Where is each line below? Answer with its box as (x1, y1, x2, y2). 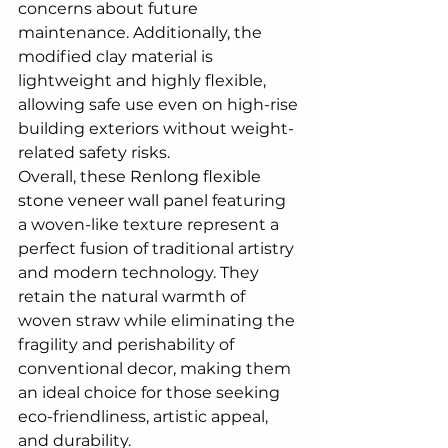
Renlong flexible (130, 167, 265, 187)
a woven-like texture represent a (18, 215, 283, 235)
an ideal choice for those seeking (18, 383, 284, 403)
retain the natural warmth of (18, 287, 249, 307)
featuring (208, 191, 290, 211)
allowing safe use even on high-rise (18, 95, 302, 115)
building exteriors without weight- (18, 119, 294, 139)
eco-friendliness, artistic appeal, (18, 407, 272, 427)
